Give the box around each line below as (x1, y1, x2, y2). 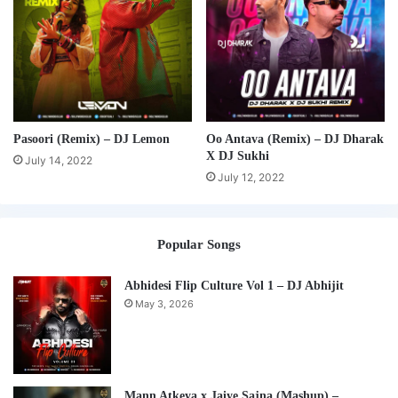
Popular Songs (157, 236, 241, 251)
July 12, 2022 (218, 170, 284, 184)
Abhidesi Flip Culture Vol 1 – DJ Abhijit (124, 278, 344, 292)
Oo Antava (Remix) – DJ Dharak (206, 131, 384, 146)
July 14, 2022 (25, 153, 92, 167)
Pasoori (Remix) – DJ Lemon (13, 131, 170, 146)
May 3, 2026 (135, 297, 194, 310)
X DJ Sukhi (206, 148, 269, 163)
